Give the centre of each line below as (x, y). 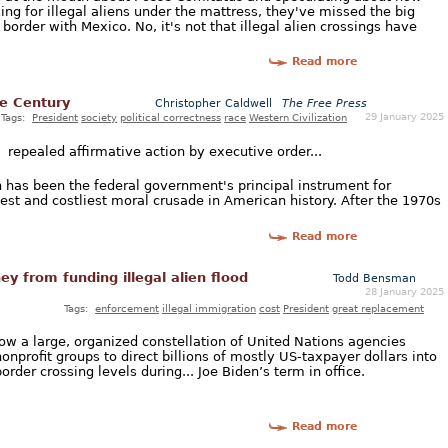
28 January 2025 (404, 290)
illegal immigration (209, 307)
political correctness (170, 117)
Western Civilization (298, 117)
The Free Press (324, 104)
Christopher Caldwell (213, 104)
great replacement (378, 307)
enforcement (127, 307)
